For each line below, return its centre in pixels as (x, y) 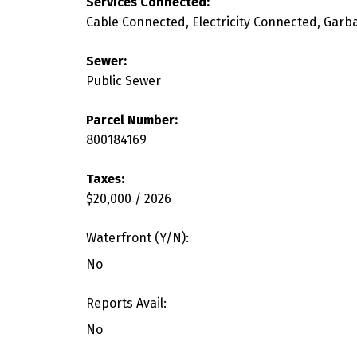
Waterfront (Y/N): (137, 237)
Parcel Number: (131, 120)
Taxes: (105, 178)
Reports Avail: (126, 303)
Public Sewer (123, 80)
